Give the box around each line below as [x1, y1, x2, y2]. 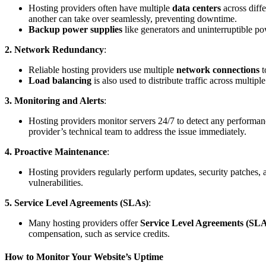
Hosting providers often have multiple [28, 2, 172, 13]
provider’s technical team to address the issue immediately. [28, 126, 246, 137]
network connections [176, 64, 259, 75]
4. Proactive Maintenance [5, 146, 107, 157]
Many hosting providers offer [28, 217, 140, 228]
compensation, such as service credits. [28, 228, 170, 239]
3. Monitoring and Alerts [5, 95, 104, 106]
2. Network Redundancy [5, 44, 104, 55]
